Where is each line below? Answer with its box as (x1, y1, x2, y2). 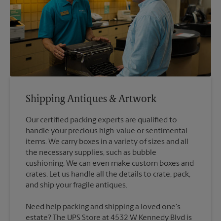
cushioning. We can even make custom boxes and (26, 160, 194, 168)
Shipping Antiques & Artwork (26, 95, 156, 105)
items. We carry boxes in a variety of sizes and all (26, 138, 188, 147)
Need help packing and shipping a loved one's (26, 203, 181, 212)
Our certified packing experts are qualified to (26, 116, 177, 125)
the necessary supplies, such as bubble (26, 149, 156, 157)
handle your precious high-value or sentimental (26, 127, 187, 136)
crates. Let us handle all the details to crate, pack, (26, 171, 190, 179)
